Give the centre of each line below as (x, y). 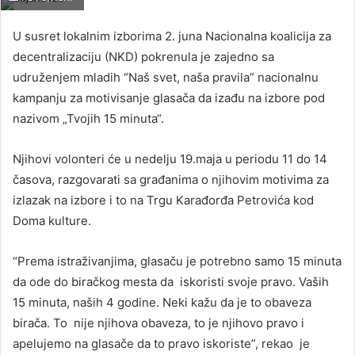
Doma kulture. (52, 220)
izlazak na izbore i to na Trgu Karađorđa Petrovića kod (163, 200)
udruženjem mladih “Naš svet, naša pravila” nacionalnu (166, 77)
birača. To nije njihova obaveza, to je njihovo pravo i (158, 323)
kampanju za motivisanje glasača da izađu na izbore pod (169, 97)
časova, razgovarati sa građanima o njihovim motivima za (171, 179)
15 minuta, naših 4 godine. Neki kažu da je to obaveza (162, 302)
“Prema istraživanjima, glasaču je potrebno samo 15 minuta (177, 261)
